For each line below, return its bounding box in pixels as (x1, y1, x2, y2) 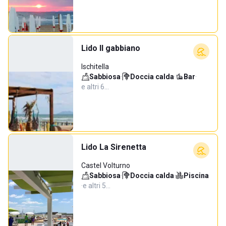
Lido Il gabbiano (81, 43, 140, 53)
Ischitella (81, 63, 109, 71)
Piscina (184, 172, 209, 180)
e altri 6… (81, 83, 109, 91)
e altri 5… (83, 182, 110, 190)
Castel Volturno (81, 161, 130, 169)
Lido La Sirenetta (81, 142, 146, 152)
